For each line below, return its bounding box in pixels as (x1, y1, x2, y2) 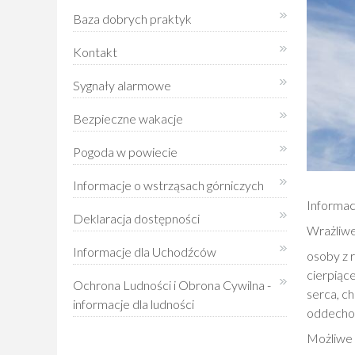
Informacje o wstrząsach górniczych (73, 177, 264, 193)
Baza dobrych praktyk (73, 11, 192, 26)
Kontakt (73, 44, 117, 59)
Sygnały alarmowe (73, 78, 171, 93)
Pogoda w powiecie (73, 144, 177, 159)
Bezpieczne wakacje (73, 111, 183, 126)
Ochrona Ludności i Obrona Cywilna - (73, 277, 271, 292)
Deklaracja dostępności (73, 211, 200, 226)
